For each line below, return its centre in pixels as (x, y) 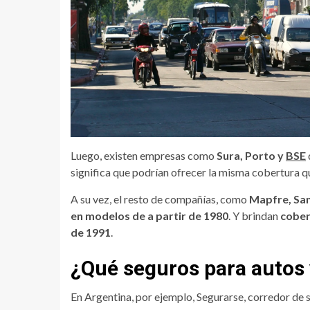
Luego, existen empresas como (144, 156)
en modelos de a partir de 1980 (149, 216)
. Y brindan (254, 216)
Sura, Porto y (251, 156)
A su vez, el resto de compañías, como (160, 199)
